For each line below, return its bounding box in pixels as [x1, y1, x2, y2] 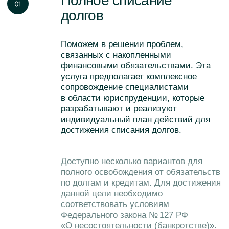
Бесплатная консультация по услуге [49, 68, 153, 76]
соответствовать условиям [43, 11, 121, 19]
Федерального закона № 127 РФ [43, 19, 134, 27]
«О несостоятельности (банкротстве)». [43, 27, 155, 34]
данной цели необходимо [43, 4, 117, 11]
